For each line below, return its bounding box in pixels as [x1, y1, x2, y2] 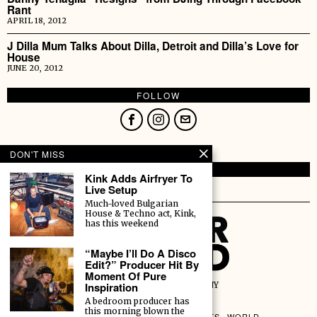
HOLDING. [132, 163, 185, 176]
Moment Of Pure [85, 268, 166, 284]
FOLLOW [137, 89, 180, 102]
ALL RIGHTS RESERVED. [109, 291, 208, 301]
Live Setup [85, 182, 137, 197]
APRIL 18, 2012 [7, 16, 67, 26]
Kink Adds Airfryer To [85, 171, 192, 186]
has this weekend [85, 218, 158, 229]
